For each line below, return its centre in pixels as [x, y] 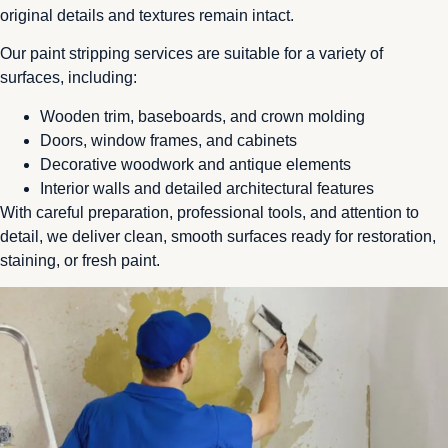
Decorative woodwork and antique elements [195, 164]
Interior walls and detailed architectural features [207, 188]
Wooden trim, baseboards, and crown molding [202, 116]
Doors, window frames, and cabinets [168, 140]
